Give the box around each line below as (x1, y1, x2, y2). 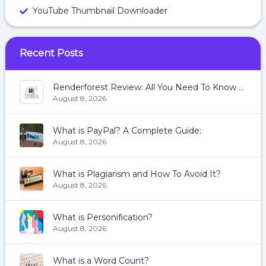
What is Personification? (53, 211, 153, 223)
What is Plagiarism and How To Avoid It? (53, 168, 221, 179)
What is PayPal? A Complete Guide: (53, 125, 201, 136)
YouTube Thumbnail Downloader (33, 5, 167, 16)
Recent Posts (20, 47, 83, 59)
